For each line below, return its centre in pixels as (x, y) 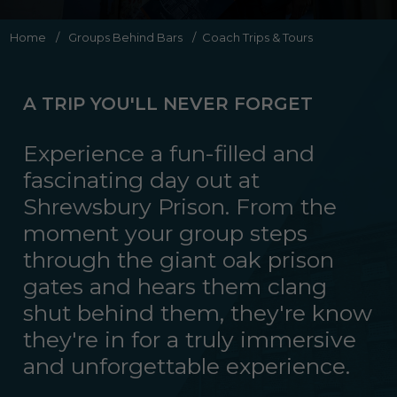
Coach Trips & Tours (257, 37)
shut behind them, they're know (198, 313)
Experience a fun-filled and (169, 153)
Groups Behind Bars (126, 37)
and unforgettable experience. (187, 366)
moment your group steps (166, 233)
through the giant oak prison (179, 260)
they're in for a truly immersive (190, 339)
